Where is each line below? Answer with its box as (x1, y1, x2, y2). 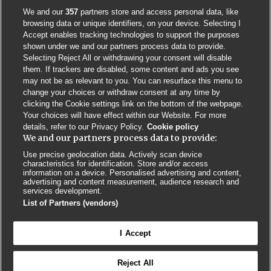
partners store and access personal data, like (78, 7, 239, 16)
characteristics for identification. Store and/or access (23, 159, 209, 168)
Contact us (42, 168, 85, 178)
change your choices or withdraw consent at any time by (23, 88, 221, 97)
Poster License (97, 168, 157, 178)
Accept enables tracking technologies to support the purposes (23, 30, 240, 39)
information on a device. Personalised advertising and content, (23, 168, 242, 177)
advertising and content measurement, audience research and (23, 177, 240, 186)
